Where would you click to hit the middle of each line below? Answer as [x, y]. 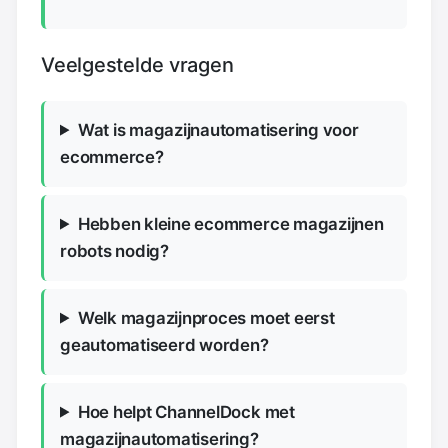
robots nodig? [114, 250]
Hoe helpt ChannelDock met [186, 411]
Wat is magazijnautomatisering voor [218, 129]
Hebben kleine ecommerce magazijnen [230, 223]
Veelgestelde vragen [137, 64]
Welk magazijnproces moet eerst [206, 317]
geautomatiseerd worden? [164, 344]
